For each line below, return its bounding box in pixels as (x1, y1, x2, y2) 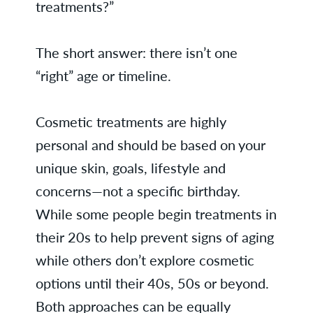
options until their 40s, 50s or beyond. (35, 272, 269, 293)
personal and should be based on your (35, 134, 265, 155)
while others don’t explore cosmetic (35, 249, 254, 270)
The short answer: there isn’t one (35, 42, 238, 63)
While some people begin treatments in (35, 203, 277, 224)
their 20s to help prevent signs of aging (35, 226, 274, 247)
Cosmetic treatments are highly (35, 111, 226, 132)
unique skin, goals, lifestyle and (35, 157, 226, 178)
